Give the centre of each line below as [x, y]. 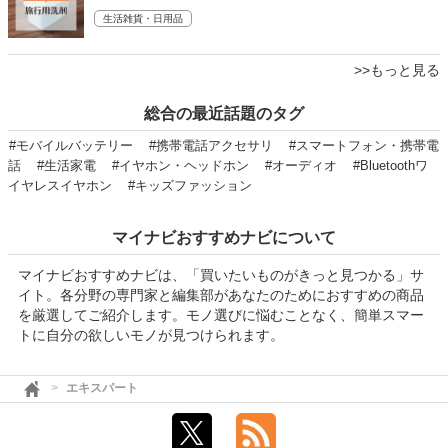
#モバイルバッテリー [71, 145]
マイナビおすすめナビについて [224, 237]
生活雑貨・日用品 [143, 18]
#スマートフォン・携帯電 [364, 145]
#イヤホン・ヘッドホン [180, 165]
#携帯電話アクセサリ [211, 145]
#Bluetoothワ [390, 165]
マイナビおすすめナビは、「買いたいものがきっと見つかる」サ [221, 275]
